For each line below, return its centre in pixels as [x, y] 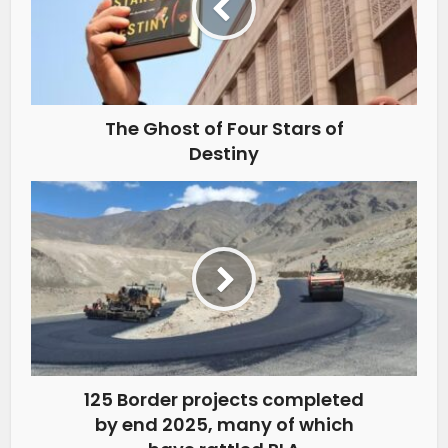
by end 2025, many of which [224, 425]
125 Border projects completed [224, 400]
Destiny [224, 154]
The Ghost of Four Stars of [224, 129]
